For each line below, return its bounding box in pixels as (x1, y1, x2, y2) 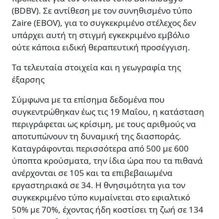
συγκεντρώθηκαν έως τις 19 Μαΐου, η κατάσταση (12, 106, 204, 118)
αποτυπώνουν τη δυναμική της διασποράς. (12, 131, 181, 142)
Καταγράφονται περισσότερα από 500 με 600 (12, 143, 189, 154)
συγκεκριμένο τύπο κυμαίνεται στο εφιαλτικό (12, 192, 190, 203)
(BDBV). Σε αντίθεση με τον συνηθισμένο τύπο (12, 5, 192, 17)
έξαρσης (12, 74, 44, 86)
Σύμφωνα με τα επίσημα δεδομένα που (12, 94, 165, 106)
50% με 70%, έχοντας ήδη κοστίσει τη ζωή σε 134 (12, 204, 203, 216)
